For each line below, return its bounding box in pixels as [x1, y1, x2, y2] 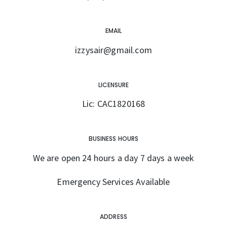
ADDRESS [100, 212, 127, 221]
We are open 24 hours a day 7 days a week [32, 152, 195, 164]
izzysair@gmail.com [75, 44, 152, 56]
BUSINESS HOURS [89, 134, 138, 143]
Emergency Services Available [57, 175, 170, 187]
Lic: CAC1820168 [82, 98, 145, 110]
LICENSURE [98, 80, 129, 89]
